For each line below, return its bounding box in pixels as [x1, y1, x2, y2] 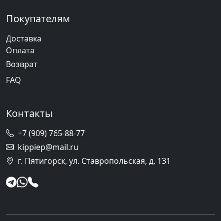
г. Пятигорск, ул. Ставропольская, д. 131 [18, 155, 171, 166]
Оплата [6, 44, 35, 56]
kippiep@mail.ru [18, 141, 78, 152]
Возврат [6, 58, 37, 70]
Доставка [6, 33, 41, 44]
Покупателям [6, 11, 70, 25]
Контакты [6, 106, 53, 120]
